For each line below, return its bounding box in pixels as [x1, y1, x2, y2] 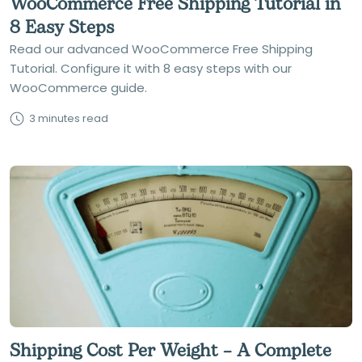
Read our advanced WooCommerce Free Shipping [10, 40, 313, 57]
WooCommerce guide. [10, 79, 147, 96]
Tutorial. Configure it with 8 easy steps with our [10, 60, 292, 77]
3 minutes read [29, 111, 108, 126]
